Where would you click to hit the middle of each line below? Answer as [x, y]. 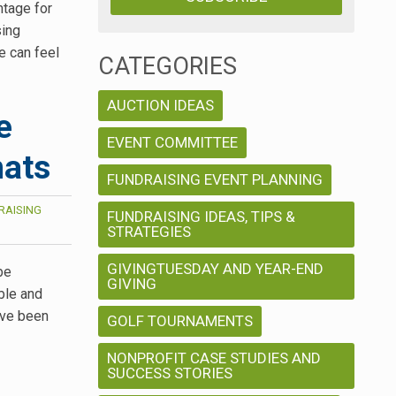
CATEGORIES [168, 67]
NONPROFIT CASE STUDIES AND [214, 358]
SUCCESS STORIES [170, 373]
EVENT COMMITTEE [172, 143]
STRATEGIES [149, 232]
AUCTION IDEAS [160, 106]
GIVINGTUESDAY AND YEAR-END [215, 269]
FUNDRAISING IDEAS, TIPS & [201, 217]
